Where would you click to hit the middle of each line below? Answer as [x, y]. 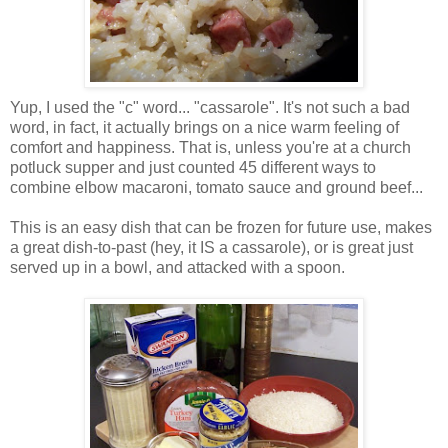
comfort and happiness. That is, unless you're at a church [210, 147]
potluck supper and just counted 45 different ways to [193, 167]
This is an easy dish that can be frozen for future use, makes [221, 227]
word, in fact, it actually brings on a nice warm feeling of [204, 127]
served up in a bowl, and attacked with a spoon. [177, 267]
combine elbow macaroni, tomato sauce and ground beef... [216, 187]
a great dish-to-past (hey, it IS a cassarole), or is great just [211, 247]
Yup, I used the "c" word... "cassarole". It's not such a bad [210, 107]
